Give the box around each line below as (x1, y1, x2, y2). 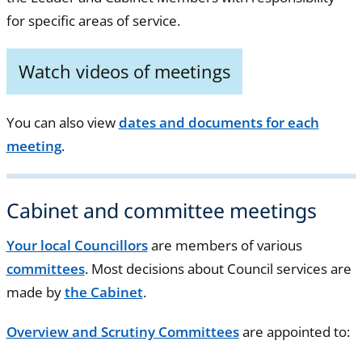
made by (6, 283, 65, 302)
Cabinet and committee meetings (6, 196, 317, 224)
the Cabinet (64, 283, 143, 302)
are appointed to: (238, 322, 350, 342)
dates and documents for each (118, 112, 319, 132)
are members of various (147, 236, 302, 255)
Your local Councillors (6, 236, 148, 255)
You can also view (6, 112, 119, 132)
